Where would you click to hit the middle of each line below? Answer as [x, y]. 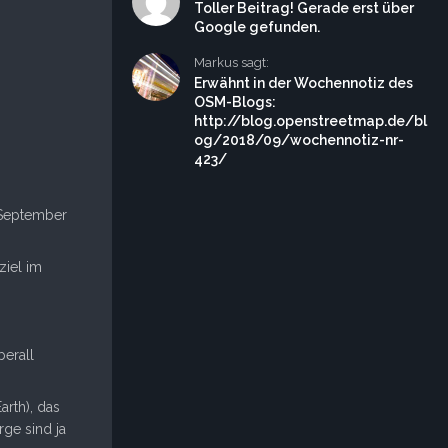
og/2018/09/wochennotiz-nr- [299, 140]
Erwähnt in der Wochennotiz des [303, 83]
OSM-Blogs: [235, 102]
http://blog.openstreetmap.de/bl [310, 121]
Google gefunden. [257, 27]
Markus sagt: [231, 62]
